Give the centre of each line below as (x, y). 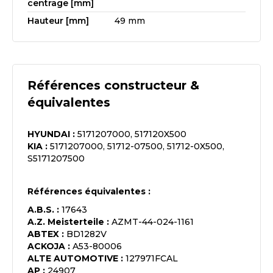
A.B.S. (41, 210)
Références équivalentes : (89, 191)
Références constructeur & (113, 85)
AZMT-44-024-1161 (153, 222)
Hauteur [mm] (58, 21)
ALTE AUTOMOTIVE (73, 258)
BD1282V (87, 234)
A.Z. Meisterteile (66, 222)
